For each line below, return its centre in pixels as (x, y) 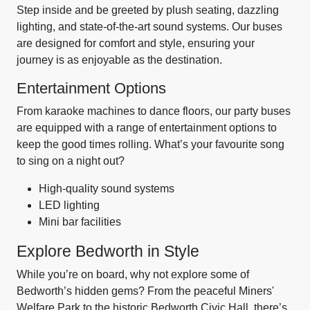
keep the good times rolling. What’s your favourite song (151, 144)
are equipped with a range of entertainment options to (147, 128)
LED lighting (69, 205)
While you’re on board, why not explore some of (133, 274)
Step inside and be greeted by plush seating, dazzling (148, 10)
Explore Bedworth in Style (108, 251)
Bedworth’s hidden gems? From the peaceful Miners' (145, 291)
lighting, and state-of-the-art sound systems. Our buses (149, 27)
